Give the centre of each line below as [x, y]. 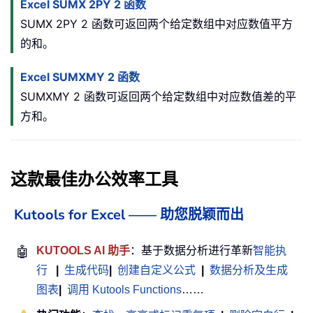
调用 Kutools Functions [124, 289]
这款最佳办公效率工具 [94, 179]
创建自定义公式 [156, 270]
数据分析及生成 [249, 270]
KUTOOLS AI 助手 [83, 250]
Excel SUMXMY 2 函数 [80, 77]
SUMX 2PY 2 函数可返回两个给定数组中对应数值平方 [156, 23]
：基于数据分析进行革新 [191, 250]
